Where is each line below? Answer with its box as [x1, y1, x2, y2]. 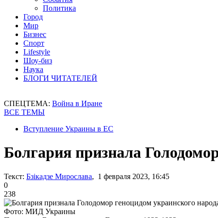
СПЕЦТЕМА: [4, 99, 52, 108]
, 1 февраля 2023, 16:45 [92, 172, 169, 181]
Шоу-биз [23, 56, 52, 65]
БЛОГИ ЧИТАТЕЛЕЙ [23, 74, 97, 82]
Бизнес [23, 30, 46, 38]
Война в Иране [52, 99, 102, 108]
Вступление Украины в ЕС [23, 125, 113, 133]
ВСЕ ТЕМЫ [4, 108, 45, 116]
